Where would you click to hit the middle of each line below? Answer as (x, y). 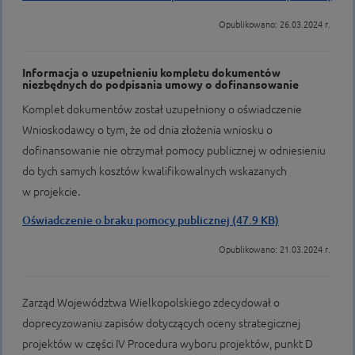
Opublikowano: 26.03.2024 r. (276, 25)
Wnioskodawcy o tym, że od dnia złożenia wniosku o (147, 130)
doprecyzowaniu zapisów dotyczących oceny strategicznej (161, 323)
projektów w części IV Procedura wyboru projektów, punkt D (168, 344)
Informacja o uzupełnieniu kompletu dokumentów (151, 73)
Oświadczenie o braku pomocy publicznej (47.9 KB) (151, 220)
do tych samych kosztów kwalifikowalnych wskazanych (155, 171)
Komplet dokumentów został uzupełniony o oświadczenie (162, 109)
